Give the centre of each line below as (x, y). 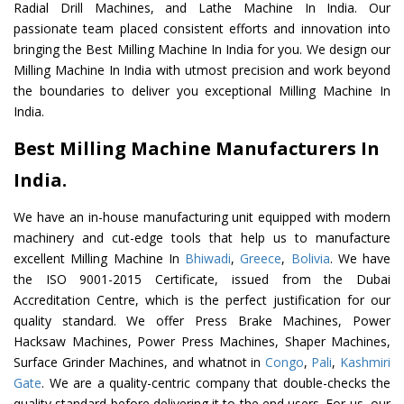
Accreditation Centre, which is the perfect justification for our (202, 300)
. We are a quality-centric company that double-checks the (216, 383)
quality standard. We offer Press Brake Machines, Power (202, 321)
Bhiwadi (208, 259)
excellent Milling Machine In (99, 259)
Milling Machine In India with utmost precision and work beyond (202, 70)
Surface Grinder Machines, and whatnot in (139, 363)
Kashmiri (365, 363)
